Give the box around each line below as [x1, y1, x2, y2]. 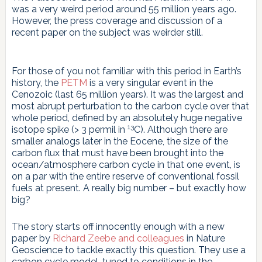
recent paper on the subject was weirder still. [11, 26, 203, 38]
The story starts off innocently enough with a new [11, 220, 225, 232]
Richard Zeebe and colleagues [52, 232, 184, 244]
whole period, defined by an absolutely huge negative [11, 112, 242, 123]
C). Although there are [133, 123, 227, 135]
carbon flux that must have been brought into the [11, 147, 223, 158]
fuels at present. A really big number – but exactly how [11, 182, 246, 194]
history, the [11, 77, 61, 88]
